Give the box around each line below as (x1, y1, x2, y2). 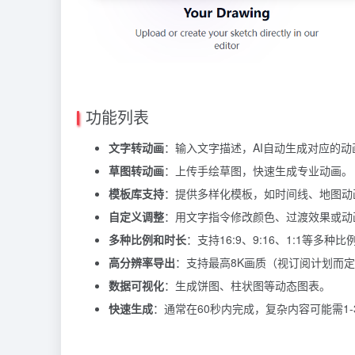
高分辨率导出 (109, 254, 175, 270)
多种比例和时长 (109, 231, 186, 247)
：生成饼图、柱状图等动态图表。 (164, 277, 330, 293)
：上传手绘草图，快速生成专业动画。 (164, 162, 353, 178)
